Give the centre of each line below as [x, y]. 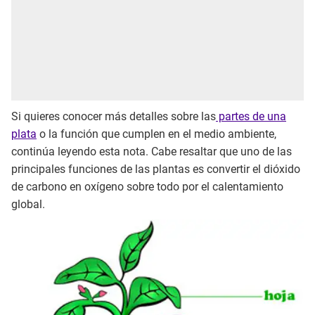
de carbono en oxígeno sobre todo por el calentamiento [147, 186]
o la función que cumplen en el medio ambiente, [156, 134]
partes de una [251, 116]
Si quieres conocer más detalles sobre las [114, 116]
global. [28, 204]
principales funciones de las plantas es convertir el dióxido [156, 169]
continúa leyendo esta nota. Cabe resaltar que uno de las [152, 151]
